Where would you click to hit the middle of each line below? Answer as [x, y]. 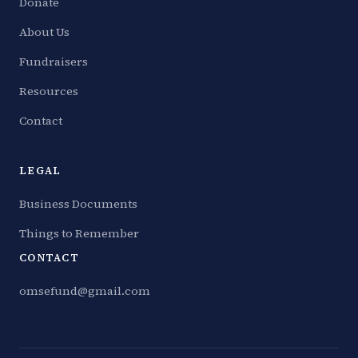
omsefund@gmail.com [85, 290]
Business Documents [78, 203]
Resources [49, 91]
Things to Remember [79, 233]
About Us [44, 32]
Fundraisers [54, 61]
